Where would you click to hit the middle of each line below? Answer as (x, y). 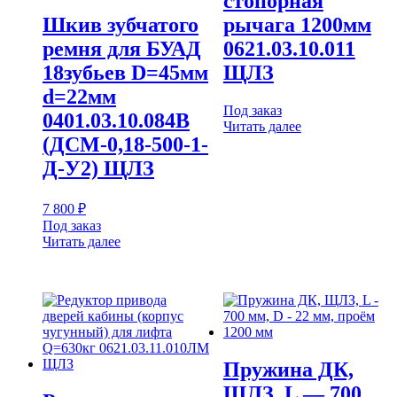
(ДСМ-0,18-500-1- (125, 144)
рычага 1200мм (297, 24)
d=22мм (79, 96)
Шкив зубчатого (121, 24)
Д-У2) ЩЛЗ (98, 168)
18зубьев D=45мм (125, 72)
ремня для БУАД (122, 48)
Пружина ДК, (288, 369)
